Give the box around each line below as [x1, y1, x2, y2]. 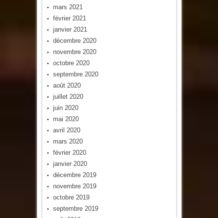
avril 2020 [53, 126, 80, 134]
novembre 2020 [53, 48, 96, 55]
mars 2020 [53, 137, 83, 145]
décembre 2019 [53, 171, 96, 179]
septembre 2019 [53, 204, 98, 212]
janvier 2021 [53, 25, 87, 33]
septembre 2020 [53, 70, 98, 78]
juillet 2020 [53, 92, 83, 100]
